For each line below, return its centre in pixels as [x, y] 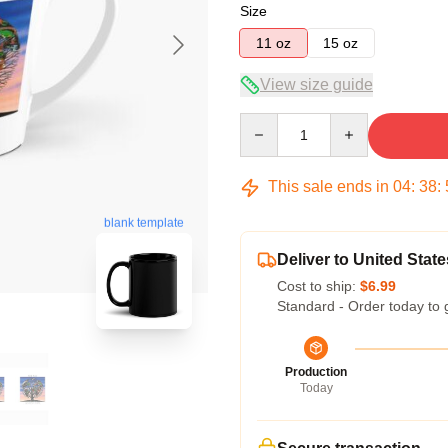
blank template [144, 223]
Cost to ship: [318, 286]
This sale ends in [328, 186]
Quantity [265, 122]
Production [316, 372]
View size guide [316, 84]
